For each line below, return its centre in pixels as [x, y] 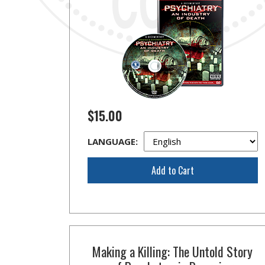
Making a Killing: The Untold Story [173, 251]
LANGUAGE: [113, 141]
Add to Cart [172, 170]
